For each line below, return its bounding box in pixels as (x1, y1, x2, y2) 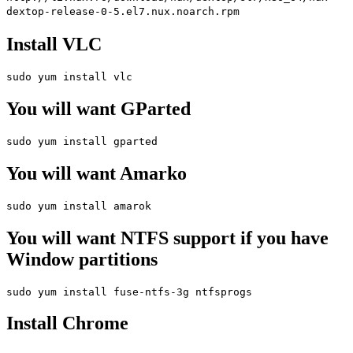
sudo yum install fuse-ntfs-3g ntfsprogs (6, 285, 252, 298)
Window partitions (6, 248, 158, 269)
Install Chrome (6, 313, 128, 334)
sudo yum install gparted (6, 135, 158, 147)
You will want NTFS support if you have (6, 227, 329, 248)
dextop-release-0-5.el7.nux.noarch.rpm (6, 6, 240, 18)
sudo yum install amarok (6, 199, 151, 212)
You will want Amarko (6, 162, 187, 184)
